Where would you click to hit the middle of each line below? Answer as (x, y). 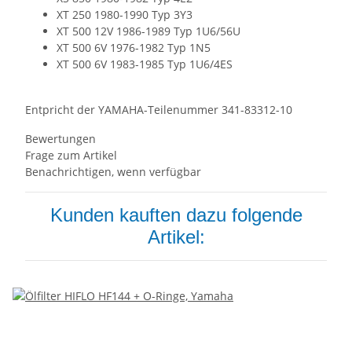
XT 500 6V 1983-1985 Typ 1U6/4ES (145, 64)
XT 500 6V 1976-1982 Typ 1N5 (135, 48)
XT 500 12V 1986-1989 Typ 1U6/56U (150, 31)
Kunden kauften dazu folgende (176, 215)
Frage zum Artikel (71, 156)
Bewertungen (60, 139)
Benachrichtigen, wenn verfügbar (113, 172)
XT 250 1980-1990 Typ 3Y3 (126, 15)
